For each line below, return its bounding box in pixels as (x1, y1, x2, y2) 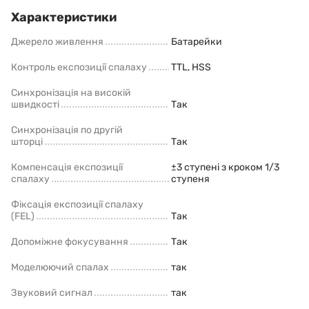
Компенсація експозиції (11, 161, 123, 173)
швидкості (11, 98, 59, 110)
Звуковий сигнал (11, 286, 92, 299)
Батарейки (171, 35, 222, 48)
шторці (11, 135, 43, 148)
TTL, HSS (171, 61, 211, 73)
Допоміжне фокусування (11, 235, 128, 248)
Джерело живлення (11, 35, 103, 48)
